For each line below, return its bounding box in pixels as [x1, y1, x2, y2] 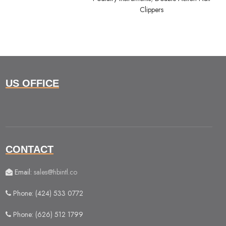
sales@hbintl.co [34, 167, 77, 178]
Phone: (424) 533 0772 [11, 188, 83, 199]
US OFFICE [6, 78, 59, 89]
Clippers [139, 5, 163, 15]
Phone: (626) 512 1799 [11, 209, 83, 220]
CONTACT [6, 144, 53, 155]
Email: [13, 167, 34, 178]
